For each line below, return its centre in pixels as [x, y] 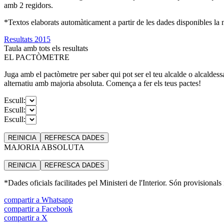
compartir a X [26, 217]
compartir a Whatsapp [38, 199]
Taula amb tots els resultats [46, 48]
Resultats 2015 [27, 39]
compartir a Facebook [38, 208]
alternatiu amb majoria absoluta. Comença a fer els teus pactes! [102, 83]
